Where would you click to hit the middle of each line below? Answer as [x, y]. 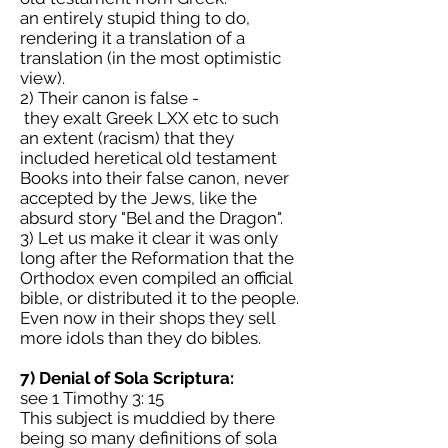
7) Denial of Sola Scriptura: [127, 378]
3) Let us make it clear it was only [149, 238]
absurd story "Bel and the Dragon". [151, 218]
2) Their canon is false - [109, 98]
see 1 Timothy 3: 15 [92, 398]
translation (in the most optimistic [150, 58]
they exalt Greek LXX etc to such [149, 118]
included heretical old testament [148, 158]
